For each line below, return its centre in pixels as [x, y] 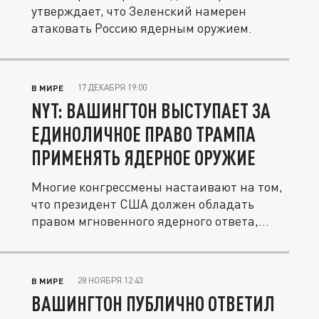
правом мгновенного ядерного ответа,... [150, 221]
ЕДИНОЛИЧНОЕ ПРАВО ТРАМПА [143, 134]
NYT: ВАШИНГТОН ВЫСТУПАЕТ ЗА [151, 110]
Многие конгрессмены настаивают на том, [157, 187]
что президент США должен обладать [143, 204]
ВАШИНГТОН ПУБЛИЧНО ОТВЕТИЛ [153, 303]
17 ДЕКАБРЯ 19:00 [112, 87]
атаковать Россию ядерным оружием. [142, 28]
